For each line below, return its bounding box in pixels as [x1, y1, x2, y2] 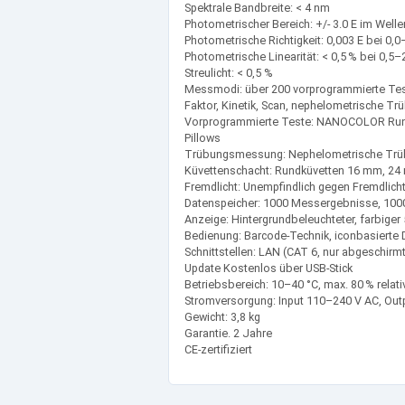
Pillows [184, 130, 221, 145]
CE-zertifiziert [184, 342, 252, 356]
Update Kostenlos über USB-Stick [184, 260, 353, 275]
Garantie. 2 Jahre [184, 325, 272, 340]
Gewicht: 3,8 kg [184, 309, 260, 324]
